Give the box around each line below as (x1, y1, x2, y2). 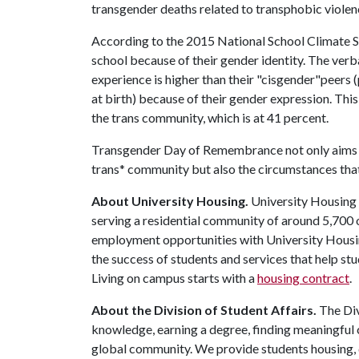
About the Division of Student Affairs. (91, 302, 317, 317)
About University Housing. (91, 193, 248, 208)
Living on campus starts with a (91, 270, 257, 285)
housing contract (257, 270, 349, 285)
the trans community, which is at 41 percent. (91, 110, 329, 125)
